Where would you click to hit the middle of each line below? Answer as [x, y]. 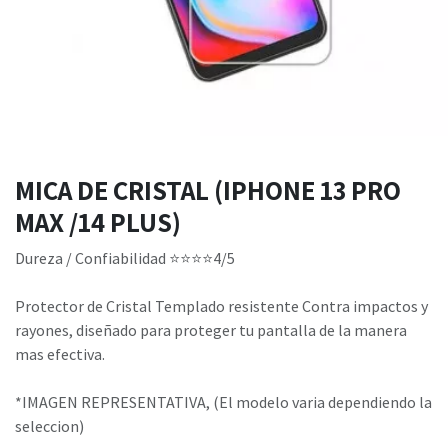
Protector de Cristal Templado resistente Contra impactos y [221, 306]
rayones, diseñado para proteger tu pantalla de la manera [211, 330]
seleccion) [49, 426]
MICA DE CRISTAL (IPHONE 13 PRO [208, 190]
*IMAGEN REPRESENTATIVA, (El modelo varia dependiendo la [223, 402]
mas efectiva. [60, 354]
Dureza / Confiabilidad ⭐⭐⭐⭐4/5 [125, 258]
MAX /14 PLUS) [98, 222]
